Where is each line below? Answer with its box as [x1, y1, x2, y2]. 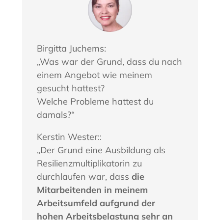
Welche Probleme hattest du [36, 96, 154, 108]
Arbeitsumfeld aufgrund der [36, 197, 155, 209]
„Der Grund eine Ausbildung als [36, 144, 165, 156]
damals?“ [36, 109, 75, 121]
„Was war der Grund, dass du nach [36, 56, 182, 68]
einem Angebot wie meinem [36, 69, 152, 81]
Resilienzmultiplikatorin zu [36, 158, 142, 169]
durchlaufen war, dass [36, 171, 132, 183]
